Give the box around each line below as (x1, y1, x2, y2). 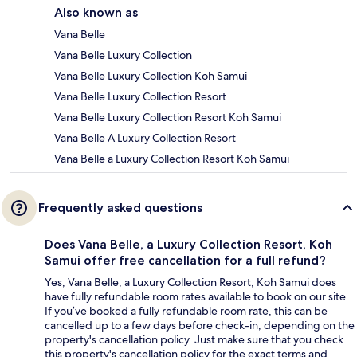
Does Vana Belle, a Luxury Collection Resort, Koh (45, 236, 332, 252)
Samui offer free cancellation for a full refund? (45, 252, 326, 268)
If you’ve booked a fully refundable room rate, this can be (45, 303, 328, 318)
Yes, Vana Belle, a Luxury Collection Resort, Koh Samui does (45, 274, 336, 289)
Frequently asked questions (38, 199, 202, 215)
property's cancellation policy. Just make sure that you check (45, 331, 343, 347)
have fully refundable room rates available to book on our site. (45, 288, 349, 304)
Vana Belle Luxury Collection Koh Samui (54, 68, 247, 83)
